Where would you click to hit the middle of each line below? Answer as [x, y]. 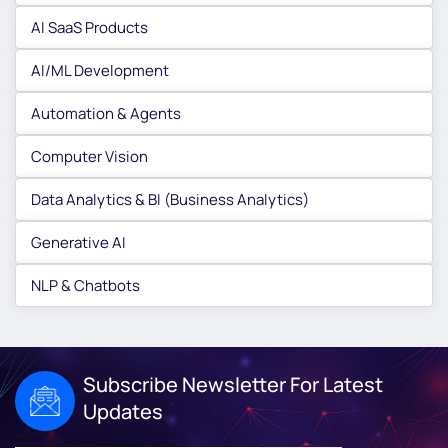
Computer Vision [89, 156]
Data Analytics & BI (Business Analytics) [170, 199]
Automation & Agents [106, 113]
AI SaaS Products [89, 27]
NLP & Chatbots [85, 285]
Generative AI [78, 242]
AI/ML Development [100, 70]
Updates [123, 412]
